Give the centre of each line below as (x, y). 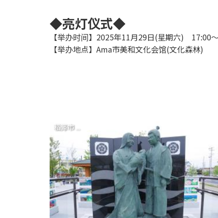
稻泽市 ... (67, 127)
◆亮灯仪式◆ (88, 23)
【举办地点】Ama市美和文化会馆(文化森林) (127, 49)
